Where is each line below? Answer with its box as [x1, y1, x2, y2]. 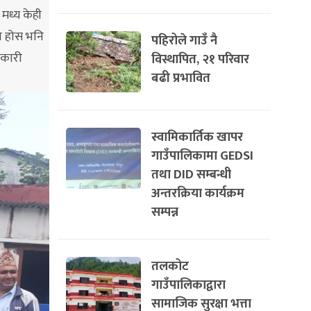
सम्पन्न [151, 201, 178, 223]
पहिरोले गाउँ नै [151, 30, 217, 51]
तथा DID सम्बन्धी [151, 164, 231, 185]
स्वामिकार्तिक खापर [151, 126, 243, 148]
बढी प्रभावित [151, 67, 210, 89]
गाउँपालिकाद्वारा [151, 274, 226, 296]
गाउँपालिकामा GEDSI [151, 145, 253, 167]
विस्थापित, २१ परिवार [151, 49, 249, 70]
